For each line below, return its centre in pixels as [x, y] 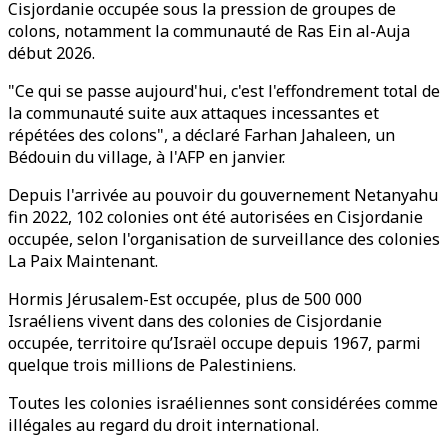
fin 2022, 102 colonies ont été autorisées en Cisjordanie [215, 217]
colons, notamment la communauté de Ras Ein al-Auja [209, 31]
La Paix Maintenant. [83, 261]
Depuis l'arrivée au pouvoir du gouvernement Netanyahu [223, 195]
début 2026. [51, 53]
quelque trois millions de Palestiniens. [152, 365]
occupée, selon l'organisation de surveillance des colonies [224, 239]
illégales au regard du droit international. [163, 425]
